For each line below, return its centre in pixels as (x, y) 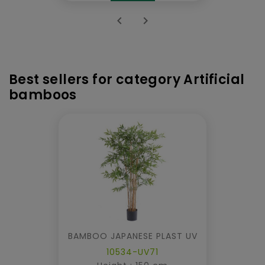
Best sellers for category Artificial (127, 79)
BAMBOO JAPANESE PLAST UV (132, 236)
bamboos (43, 95)
